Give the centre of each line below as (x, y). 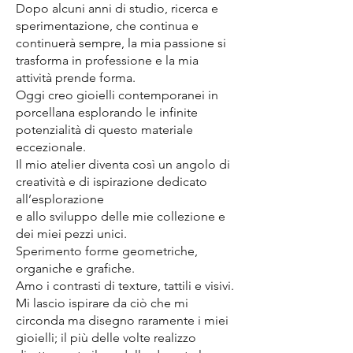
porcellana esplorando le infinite (107, 113)
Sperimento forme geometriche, (107, 251)
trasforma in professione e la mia (107, 61)
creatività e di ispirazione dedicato (111, 182)
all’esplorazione (60, 199)
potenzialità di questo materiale (104, 130)
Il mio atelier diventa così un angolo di (123, 165)
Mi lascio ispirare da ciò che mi (102, 303)
